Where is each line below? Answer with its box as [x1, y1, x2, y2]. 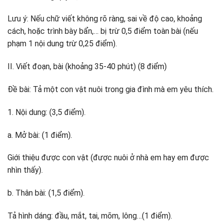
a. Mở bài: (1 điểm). [7, 130, 72, 140]
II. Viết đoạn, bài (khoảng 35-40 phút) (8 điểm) [7, 62, 167, 72]
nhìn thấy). [7, 165, 43, 175]
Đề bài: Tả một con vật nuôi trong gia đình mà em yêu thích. [7, 85, 214, 95]
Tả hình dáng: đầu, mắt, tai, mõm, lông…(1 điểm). [7, 211, 172, 221]
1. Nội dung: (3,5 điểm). [7, 107, 86, 117]
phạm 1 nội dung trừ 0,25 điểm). [7, 39, 117, 49]
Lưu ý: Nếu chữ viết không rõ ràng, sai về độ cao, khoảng [7, 14, 202, 24]
